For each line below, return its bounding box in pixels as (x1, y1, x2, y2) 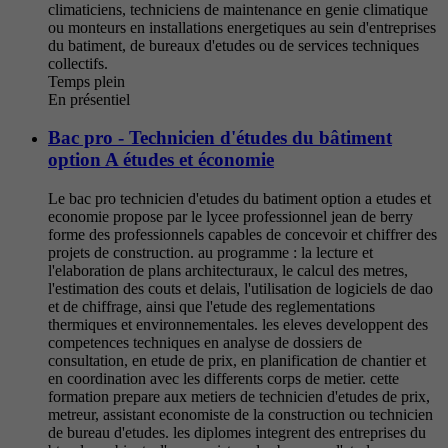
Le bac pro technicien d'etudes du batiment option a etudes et (48, 190, 431, 208)
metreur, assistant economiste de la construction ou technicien (48, 406, 433, 424)
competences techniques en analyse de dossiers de (48, 334, 362, 352)
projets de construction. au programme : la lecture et (48, 244, 373, 262)
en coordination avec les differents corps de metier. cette (48, 370, 399, 388)
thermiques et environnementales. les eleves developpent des (48, 316, 428, 334)
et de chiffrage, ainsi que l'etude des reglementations (48, 298, 375, 316)
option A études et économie (48, 149, 274, 171)
